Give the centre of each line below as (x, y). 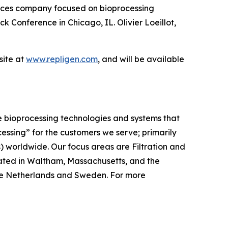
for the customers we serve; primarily (103, 132)
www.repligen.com (62, 59)
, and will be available (141, 59)
